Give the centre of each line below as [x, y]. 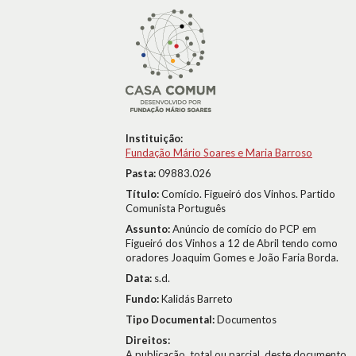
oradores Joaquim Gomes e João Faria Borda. [232, 257]
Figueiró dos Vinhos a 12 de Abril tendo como [232, 243]
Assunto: [149, 229]
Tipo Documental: [171, 319]
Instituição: [154, 138]
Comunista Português [176, 208]
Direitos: [148, 340]
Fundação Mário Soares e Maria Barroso [219, 153]
